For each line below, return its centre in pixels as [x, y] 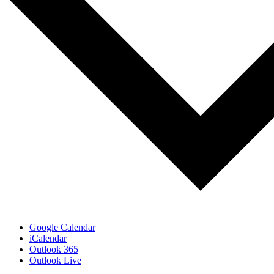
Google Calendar [62, 227]
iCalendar [48, 238]
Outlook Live [55, 260]
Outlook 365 [54, 249]
